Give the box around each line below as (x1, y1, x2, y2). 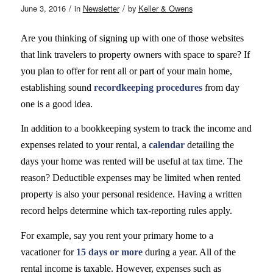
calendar (148, 140, 185, 151)
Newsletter (82, 2, 119, 14)
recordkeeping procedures (93, 82, 202, 93)
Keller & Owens (138, 2, 193, 14)
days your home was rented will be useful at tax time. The (20, 156, 243, 167)
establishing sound (20, 82, 94, 93)
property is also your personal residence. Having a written (20, 189, 242, 200)
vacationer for (20, 246, 76, 257)
